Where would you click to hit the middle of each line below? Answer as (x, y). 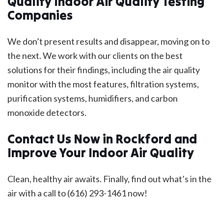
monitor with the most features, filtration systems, (103, 84)
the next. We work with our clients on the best (95, 56)
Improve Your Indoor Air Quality (101, 153)
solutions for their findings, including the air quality (104, 70)
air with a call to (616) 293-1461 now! (77, 193)
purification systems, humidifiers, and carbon (93, 98)
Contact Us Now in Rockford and (102, 139)
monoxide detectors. (48, 113)
